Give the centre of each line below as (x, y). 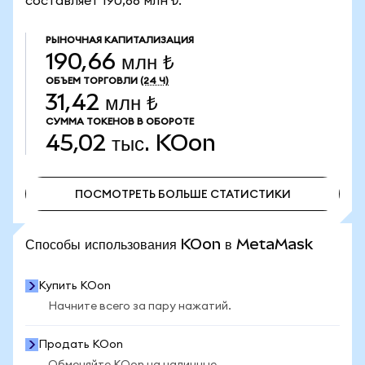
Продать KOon (81, 345)
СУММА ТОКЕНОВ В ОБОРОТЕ (120, 121)
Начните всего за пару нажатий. (140, 306)
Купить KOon (75, 286)
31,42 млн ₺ (102, 102)
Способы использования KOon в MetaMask (169, 244)
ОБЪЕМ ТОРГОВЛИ (92, 81)
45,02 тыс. (98, 143)
